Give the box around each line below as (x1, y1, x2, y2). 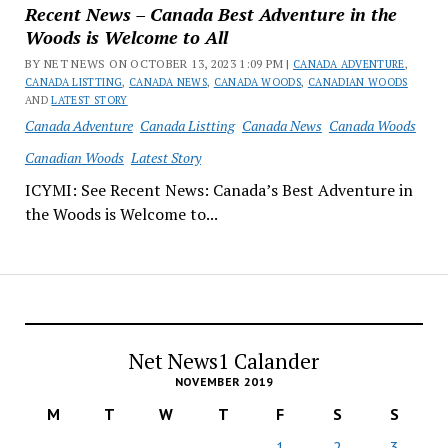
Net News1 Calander (129, 347, 319, 375)
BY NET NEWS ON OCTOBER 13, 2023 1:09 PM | (24, 56, 294, 71)
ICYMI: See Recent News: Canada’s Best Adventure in (24, 179, 413, 201)
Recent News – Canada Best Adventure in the (24, 2, 397, 26)
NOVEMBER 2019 (174, 374, 274, 389)
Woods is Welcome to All (24, 25, 228, 49)
